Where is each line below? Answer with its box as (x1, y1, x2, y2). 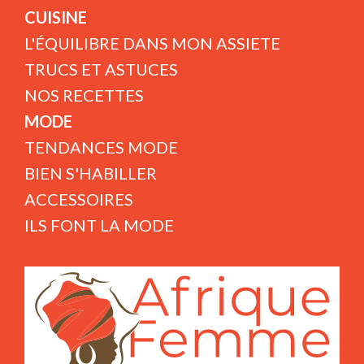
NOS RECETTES (24, 85, 144, 106)
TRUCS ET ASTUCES (24, 59, 178, 80)
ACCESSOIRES (24, 189, 133, 210)
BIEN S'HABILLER (24, 163, 157, 184)
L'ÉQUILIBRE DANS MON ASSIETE (24, 33, 280, 54)
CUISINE (24, 7, 87, 28)
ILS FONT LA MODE (24, 215, 174, 236)
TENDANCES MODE (24, 137, 178, 158)
